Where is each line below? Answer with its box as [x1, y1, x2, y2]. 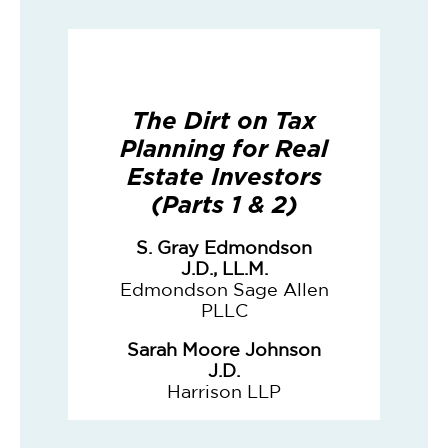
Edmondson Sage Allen [119, 279, 329, 299]
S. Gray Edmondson [136, 237, 313, 257]
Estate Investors [126, 162, 322, 191]
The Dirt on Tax [132, 106, 317, 135]
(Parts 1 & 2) [150, 190, 298, 219]
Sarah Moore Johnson [127, 339, 322, 359]
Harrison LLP [167, 381, 282, 401]
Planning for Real [120, 134, 329, 163]
